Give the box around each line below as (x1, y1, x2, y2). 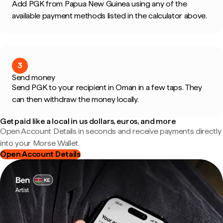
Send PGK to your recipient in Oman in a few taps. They (12, 83, 202, 92)
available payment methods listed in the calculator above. (12, 11, 207, 20)
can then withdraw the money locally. (12, 95, 139, 104)
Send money (12, 73, 55, 82)
